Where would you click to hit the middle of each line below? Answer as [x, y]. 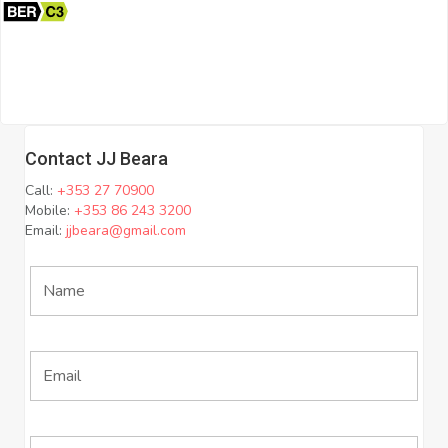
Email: [45, 230]
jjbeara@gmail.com [126, 230]
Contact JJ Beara [96, 158]
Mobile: [49, 210]
